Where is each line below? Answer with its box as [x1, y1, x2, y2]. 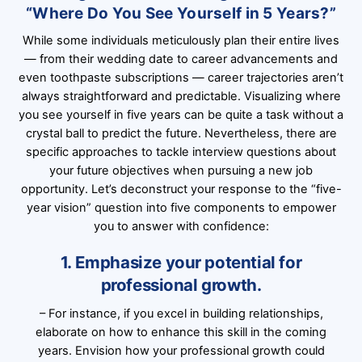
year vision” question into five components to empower [26, 200, 336, 216]
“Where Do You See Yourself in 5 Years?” [25, 3, 337, 23]
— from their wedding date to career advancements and [24, 52, 338, 67]
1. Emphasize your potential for [60, 252, 302, 273]
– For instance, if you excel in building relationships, [39, 306, 323, 322]
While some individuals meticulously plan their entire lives [23, 33, 339, 48]
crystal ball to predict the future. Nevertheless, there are [25, 126, 337, 141]
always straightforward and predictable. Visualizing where [21, 89, 341, 104]
